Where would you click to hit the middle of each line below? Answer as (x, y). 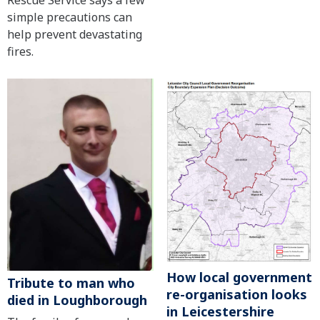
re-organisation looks (236, 295)
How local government (239, 277)
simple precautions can (70, 17)
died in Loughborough (77, 300)
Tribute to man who (71, 282)
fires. (20, 52)
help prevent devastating (75, 35)
